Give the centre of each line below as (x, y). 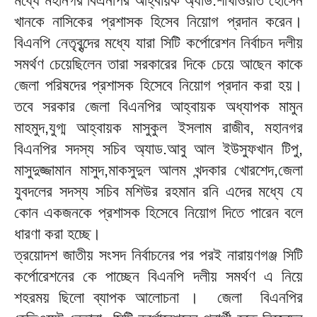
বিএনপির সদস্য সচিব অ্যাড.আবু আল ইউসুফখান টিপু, (158, 149)
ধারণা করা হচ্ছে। (62, 234)
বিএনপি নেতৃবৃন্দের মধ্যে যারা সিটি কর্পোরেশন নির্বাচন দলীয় (158, 43)
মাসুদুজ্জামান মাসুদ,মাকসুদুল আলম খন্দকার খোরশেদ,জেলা (158, 171)
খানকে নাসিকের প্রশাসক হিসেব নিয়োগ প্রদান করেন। (158, 22)
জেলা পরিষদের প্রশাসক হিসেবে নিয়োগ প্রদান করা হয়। (158, 86)
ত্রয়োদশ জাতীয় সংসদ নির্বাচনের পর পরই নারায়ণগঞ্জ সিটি (158, 255)
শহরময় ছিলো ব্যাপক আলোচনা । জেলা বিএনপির (158, 298)
